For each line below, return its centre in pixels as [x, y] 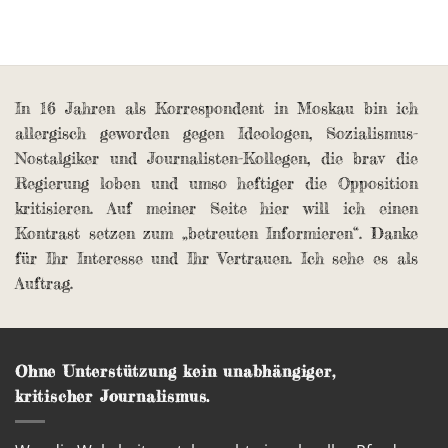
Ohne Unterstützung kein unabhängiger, [175, 371]
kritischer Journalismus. [113, 396]
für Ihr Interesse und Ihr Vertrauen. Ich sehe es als [216, 258]
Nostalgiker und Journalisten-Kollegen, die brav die [216, 158]
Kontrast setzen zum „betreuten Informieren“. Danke [216, 233]
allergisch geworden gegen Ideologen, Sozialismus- [216, 133]
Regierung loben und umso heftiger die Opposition [216, 183]
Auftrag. [44, 283]
